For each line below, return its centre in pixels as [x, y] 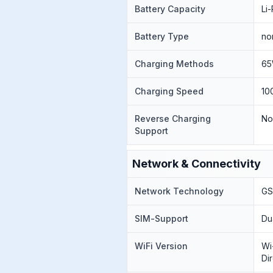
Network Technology [179, 191]
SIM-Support [161, 218]
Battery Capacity [170, 9]
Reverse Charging [173, 119]
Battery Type [162, 36]
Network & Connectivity [197, 164]
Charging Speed [169, 91]
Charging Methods [174, 64]
